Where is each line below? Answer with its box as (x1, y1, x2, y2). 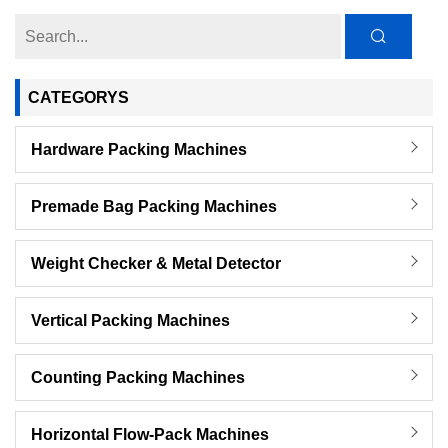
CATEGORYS (28, 89, 129, 107)
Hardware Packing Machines (31, 141, 247, 159)
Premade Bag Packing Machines (31, 198, 277, 216)
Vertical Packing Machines (31, 312, 230, 330)
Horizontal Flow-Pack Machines (31, 426, 269, 444)
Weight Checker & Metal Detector (31, 255, 281, 273)
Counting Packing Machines (31, 369, 245, 387)
